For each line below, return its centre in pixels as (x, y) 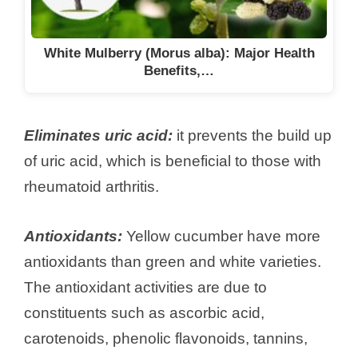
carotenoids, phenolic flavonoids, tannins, (166, 339)
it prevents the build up (252, 135)
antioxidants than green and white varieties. (173, 262)
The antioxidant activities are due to (145, 288)
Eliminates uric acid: (98, 135)
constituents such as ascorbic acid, (144, 313)
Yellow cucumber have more (221, 237)
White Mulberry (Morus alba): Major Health (179, 53)
